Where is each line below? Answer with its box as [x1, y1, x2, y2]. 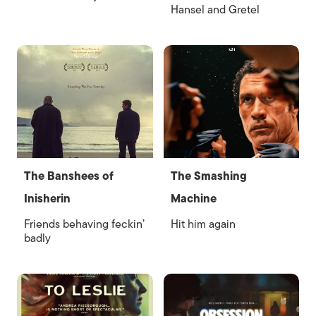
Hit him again [170, 215, 236, 233]
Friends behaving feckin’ [24, 215, 145, 233]
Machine [170, 190, 217, 208]
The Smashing [170, 167, 247, 186]
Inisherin [24, 190, 71, 208]
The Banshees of [24, 167, 114, 186]
